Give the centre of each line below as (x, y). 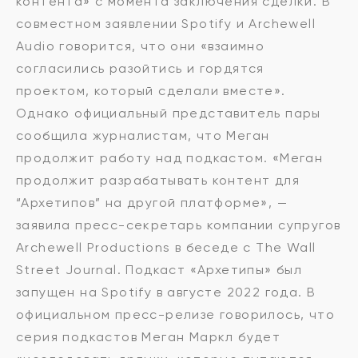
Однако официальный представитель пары (169, 113)
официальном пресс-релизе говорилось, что (175, 315)
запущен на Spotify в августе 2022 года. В (166, 292)
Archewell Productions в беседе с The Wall (166, 248)
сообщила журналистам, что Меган (143, 136)
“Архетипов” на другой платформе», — (152, 203)
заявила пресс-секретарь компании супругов (179, 225)
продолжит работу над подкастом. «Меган (170, 158)
